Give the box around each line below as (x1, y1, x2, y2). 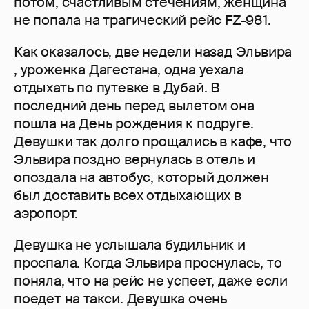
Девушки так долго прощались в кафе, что (14, 132, 292, 151)
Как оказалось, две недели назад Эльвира (14, 43, 292, 61)
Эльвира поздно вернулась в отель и (14, 150, 256, 169)
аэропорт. (14, 204, 79, 223)
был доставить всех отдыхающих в (14, 186, 241, 205)
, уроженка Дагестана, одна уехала (14, 61, 244, 79)
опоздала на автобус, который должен (14, 168, 269, 187)
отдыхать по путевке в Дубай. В (14, 79, 220, 97)
